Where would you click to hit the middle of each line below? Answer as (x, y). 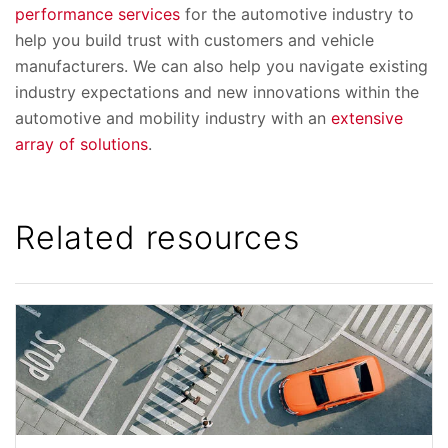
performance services (97, 14)
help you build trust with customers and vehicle (194, 40)
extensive (367, 118)
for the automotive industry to (297, 14)
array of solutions (81, 144)
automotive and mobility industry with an (173, 118)
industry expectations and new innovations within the (217, 92)
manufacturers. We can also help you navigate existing (221, 66)
